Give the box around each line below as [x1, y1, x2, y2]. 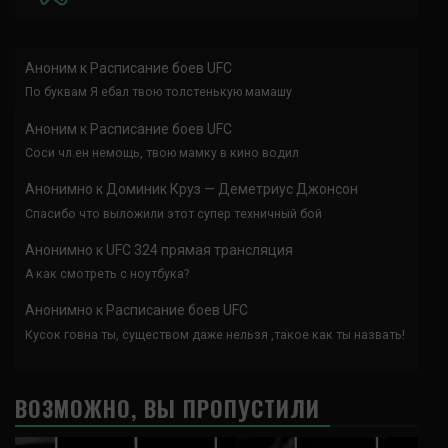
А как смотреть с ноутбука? [25, 267, 189, 282]
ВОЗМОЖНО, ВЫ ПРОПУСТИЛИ [15, 391, 320, 424]
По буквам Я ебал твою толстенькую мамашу [25, 85, 292, 100]
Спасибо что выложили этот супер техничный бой [25, 206, 322, 221]
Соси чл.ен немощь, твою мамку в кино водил [25, 145, 299, 160]
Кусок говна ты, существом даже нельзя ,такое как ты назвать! [25, 327, 405, 342]
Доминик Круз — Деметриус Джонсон [106, 181, 358, 198]
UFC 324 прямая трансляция [106, 241, 293, 258]
